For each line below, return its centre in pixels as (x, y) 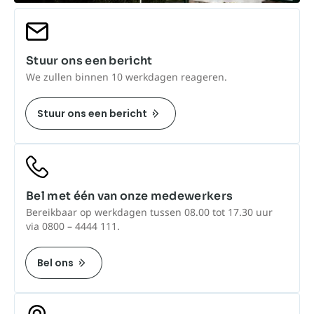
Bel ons (55, 262)
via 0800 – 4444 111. (73, 226)
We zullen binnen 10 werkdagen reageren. (127, 76)
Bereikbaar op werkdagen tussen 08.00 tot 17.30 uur (149, 212)
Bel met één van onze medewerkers (130, 196)
